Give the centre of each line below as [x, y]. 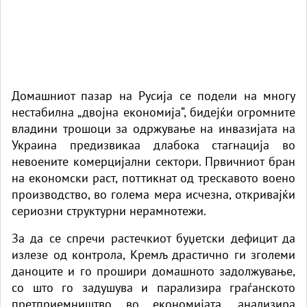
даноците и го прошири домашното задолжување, [153, 271]
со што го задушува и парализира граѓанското [153, 287]
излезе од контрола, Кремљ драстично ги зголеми [153, 254]
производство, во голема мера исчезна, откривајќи [153, 194]
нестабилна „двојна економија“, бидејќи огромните [153, 112]
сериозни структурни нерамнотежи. [109, 210]
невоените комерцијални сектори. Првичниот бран [153, 161]
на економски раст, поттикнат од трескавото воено [153, 177]
